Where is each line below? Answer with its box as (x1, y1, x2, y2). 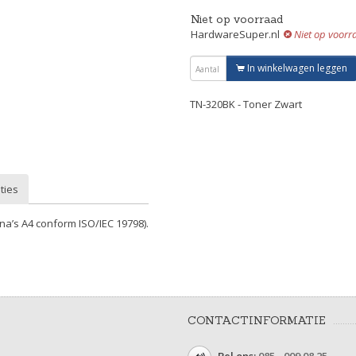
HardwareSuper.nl (191, 27, 280, 41)
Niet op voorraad (191, 12, 283, 26)
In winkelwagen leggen (245, 61, 347, 75)
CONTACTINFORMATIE (187, 313, 326, 327)
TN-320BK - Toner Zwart (190, 97, 302, 111)
